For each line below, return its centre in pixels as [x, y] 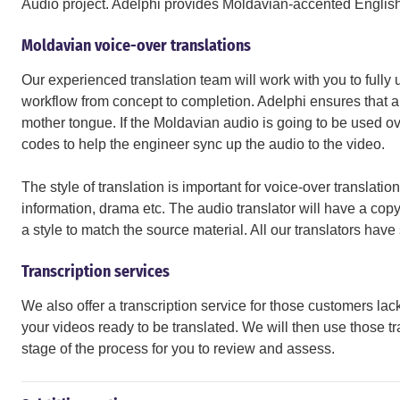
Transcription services [96, 271]
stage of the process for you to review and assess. [178, 349]
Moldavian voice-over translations [136, 46]
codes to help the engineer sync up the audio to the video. [203, 144]
